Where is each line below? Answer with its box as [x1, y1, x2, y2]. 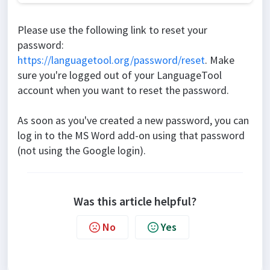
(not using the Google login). [17, 143, 146, 157]
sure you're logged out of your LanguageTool [17, 67, 222, 82]
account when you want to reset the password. [17, 83, 229, 97]
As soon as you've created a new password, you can [17, 113, 249, 127]
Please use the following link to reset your [17, 22, 207, 37]
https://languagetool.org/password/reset [17, 52, 205, 67]
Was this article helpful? [74, 193, 196, 209]
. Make [205, 52, 234, 67]
